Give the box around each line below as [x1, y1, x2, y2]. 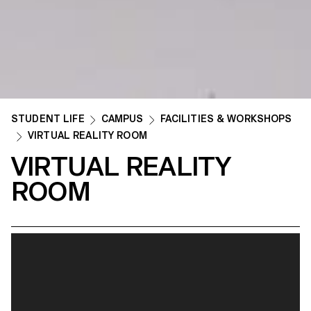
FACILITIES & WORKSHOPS [160, 113, 292, 125]
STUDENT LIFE [11, 113, 85, 125]
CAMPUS [101, 113, 144, 125]
